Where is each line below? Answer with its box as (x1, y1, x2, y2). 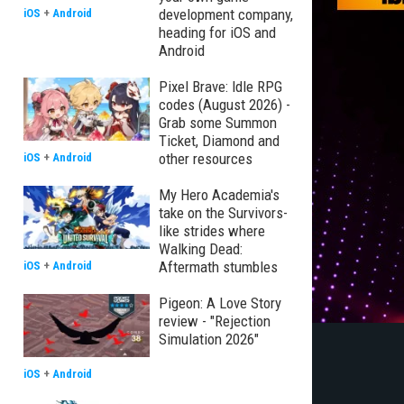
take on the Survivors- (159, 204, 288, 222)
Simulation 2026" (159, 330, 259, 348)
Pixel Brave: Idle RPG (159, 78, 282, 96)
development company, (159, 5, 293, 23)
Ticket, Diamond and (159, 132, 280, 150)
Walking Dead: (159, 240, 243, 258)
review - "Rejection (159, 312, 271, 330)
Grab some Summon (159, 114, 277, 132)
